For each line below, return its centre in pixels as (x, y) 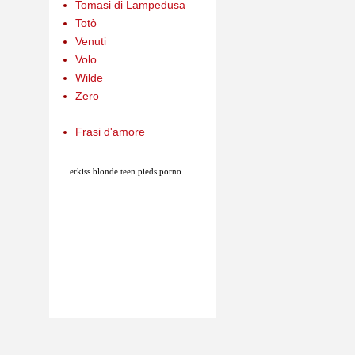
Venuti (90, 41)
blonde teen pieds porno (136, 171)
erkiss (80, 171)
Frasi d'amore (110, 131)
